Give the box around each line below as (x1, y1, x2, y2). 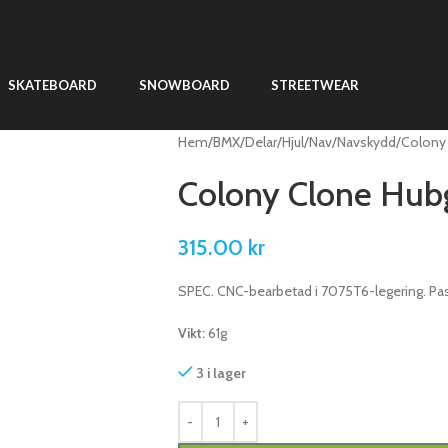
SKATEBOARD (8, 77, 98, 93)
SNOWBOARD (138, 77, 230, 93)
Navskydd (336, 133, 396, 151)
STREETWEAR (271, 77, 360, 93)
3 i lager (196, 364, 247, 382)
